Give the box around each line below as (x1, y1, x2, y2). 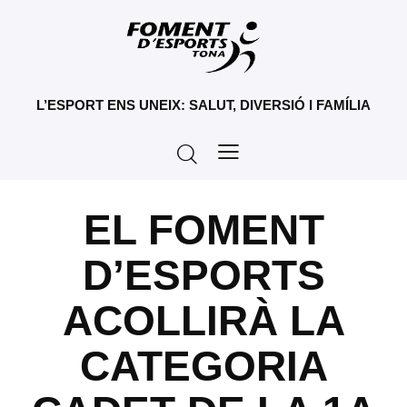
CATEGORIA (79, 342, 328, 390)
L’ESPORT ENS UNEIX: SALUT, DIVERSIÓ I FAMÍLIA (36, 97, 371, 113)
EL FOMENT (83, 206, 324, 253)
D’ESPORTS (82, 252, 325, 299)
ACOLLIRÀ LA (62, 297, 345, 344)
